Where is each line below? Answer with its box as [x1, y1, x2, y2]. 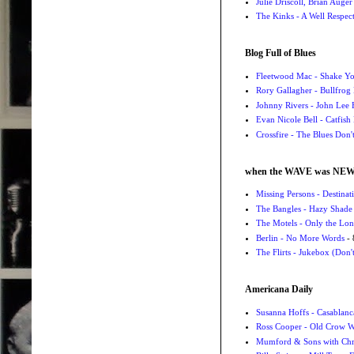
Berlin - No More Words [255, 232, 345, 243]
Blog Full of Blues [245, 47, 316, 59]
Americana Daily [245, 284, 313, 296]
